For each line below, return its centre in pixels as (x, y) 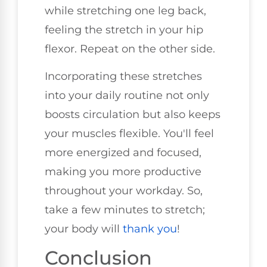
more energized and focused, (123, 153)
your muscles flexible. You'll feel (129, 133)
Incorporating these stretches (123, 76)
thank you (150, 229)
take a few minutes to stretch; (125, 210)
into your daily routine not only (127, 95)
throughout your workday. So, (124, 191)
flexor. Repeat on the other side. (130, 49)
